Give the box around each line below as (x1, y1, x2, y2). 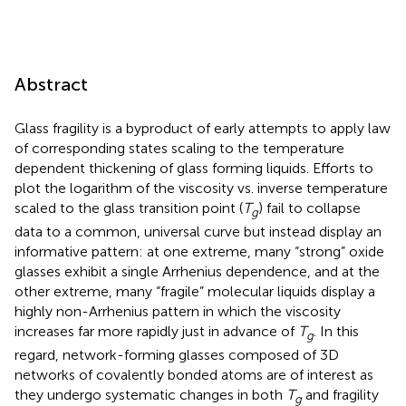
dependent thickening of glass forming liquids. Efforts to (14, 159, 373, 177)
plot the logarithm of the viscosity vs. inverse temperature (14, 179, 388, 197)
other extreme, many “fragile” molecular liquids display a (14, 282, 375, 300)
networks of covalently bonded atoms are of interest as (14, 365, 373, 383)
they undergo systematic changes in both (14, 385, 286, 403)
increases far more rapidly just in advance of (14, 322, 298, 340)
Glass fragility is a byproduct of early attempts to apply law (14, 119, 391, 137)
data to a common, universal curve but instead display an (14, 222, 382, 240)
